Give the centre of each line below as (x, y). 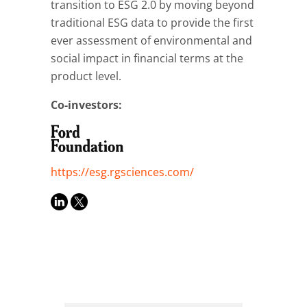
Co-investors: (86, 105)
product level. (86, 76)
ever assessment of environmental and (151, 40)
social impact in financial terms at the (147, 58)
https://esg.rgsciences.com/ (122, 172)
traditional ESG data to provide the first (152, 23)
